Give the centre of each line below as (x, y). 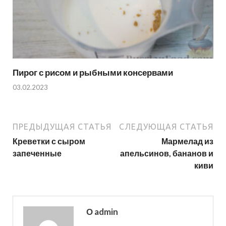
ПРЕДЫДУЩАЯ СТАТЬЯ (62, 126)
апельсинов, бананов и (167, 153)
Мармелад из (187, 141)
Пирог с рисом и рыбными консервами (93, 73)
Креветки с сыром (49, 141)
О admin (102, 211)
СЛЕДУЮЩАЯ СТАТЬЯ (166, 126)
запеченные (37, 153)
